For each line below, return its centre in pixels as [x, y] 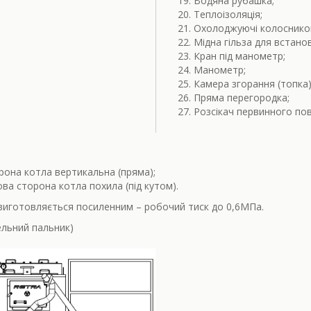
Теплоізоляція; [228, 14]
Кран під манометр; [239, 56]
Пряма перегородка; [242, 97]
